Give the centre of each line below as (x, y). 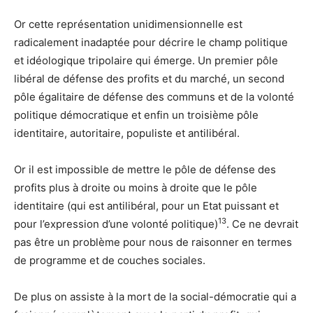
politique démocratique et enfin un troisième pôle (136, 115)
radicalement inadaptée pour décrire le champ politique (151, 42)
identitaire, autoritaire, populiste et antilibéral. (127, 133)
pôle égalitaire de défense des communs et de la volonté (154, 96)
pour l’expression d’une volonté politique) (116, 224)
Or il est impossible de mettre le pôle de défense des (145, 169)
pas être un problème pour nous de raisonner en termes (153, 242)
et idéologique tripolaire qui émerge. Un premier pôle (146, 60)
